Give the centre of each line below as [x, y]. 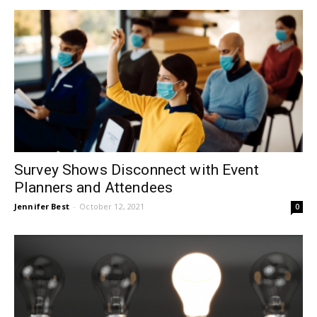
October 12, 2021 [112, 207]
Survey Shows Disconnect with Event [137, 170]
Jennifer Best [42, 207]
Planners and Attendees [94, 188]
